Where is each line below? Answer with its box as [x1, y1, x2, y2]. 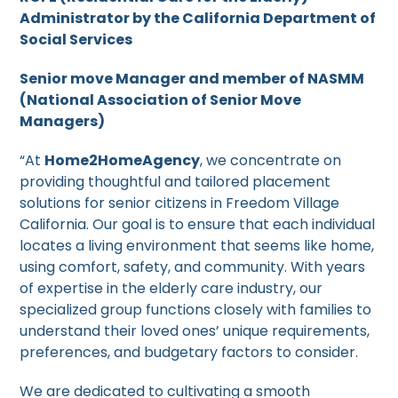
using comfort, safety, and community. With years [20, 256, 366, 277]
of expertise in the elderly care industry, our [20, 277, 323, 298]
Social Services [20, 28, 133, 50]
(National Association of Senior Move [20, 89, 302, 110]
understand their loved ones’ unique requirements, [20, 320, 370, 341]
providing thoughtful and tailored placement [20, 171, 331, 192]
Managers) [20, 110, 106, 131]
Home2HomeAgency [44, 149, 201, 171]
